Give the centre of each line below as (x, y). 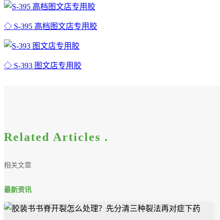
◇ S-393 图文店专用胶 (43, 65)
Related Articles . (56, 137)
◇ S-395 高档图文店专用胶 (51, 26)
